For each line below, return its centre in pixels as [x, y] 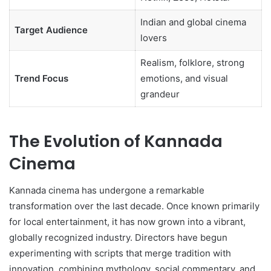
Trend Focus [41, 79]
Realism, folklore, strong [192, 63]
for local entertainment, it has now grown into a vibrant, [127, 222]
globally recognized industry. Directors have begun [118, 238]
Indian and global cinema [193, 22]
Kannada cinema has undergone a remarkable [107, 191]
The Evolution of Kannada [116, 141]
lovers [153, 38]
